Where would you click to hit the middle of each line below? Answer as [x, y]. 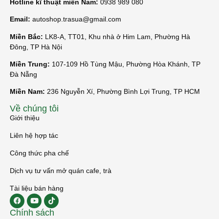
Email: [20, 19]
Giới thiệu [25, 118]
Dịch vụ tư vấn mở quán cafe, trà [61, 170]
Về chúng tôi [34, 108]
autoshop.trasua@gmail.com [76, 19]
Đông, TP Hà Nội [36, 47]
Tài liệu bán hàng [37, 188]
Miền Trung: [30, 64]
